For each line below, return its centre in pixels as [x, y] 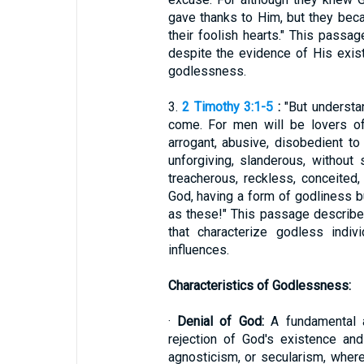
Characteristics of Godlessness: [259, 286]
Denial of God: [220, 321]
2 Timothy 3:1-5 [228, 107]
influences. [198, 250]
